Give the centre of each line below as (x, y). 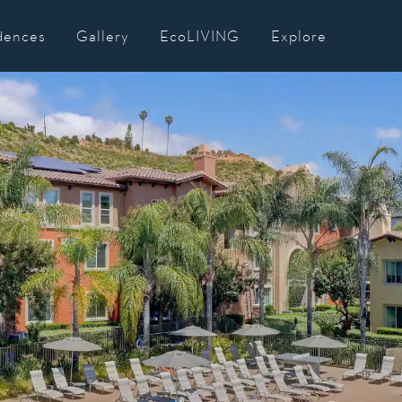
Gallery (103, 36)
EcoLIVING (200, 36)
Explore (298, 36)
